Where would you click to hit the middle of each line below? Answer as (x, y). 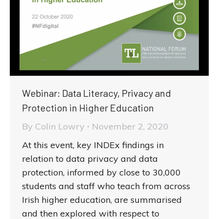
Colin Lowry (60, 127)
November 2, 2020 (130, 127)
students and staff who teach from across (106, 186)
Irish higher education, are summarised (102, 200)
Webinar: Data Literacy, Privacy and (97, 93)
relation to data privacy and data (90, 159)
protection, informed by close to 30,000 (101, 173)
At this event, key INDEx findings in (93, 145)
